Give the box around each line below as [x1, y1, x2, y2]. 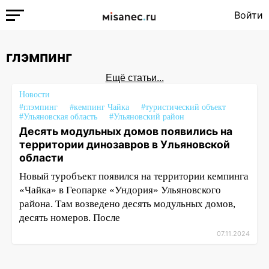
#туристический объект [141, 103, 226, 112]
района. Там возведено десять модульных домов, [19, 198, 235, 210]
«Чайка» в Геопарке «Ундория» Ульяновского [19, 184, 221, 196]
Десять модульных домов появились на [19, 125, 232, 138]
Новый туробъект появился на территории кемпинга [19, 171, 249, 182]
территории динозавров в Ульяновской [19, 138, 230, 151]
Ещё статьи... [105, 73, 164, 83]
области [19, 151, 64, 164]
